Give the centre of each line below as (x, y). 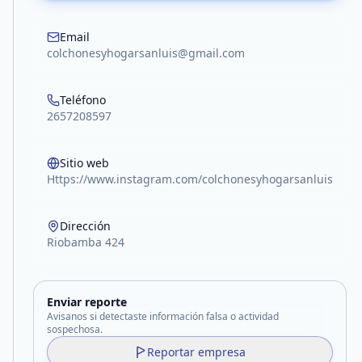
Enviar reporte (87, 302)
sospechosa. (75, 329)
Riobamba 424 (86, 242)
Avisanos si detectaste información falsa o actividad (163, 316)
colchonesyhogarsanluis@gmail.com (146, 53)
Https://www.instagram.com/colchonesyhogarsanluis (190, 179)
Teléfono (83, 100)
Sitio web (84, 163)
